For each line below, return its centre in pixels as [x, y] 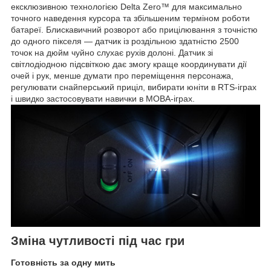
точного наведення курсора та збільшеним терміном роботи [130, 18]
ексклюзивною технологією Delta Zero [86, 7]
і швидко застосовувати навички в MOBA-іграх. [103, 99]
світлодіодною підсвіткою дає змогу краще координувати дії [129, 64]
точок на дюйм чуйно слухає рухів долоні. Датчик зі [112, 53]
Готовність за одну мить [63, 263]
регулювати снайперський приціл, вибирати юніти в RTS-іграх [134, 87]
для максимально [206, 7]
